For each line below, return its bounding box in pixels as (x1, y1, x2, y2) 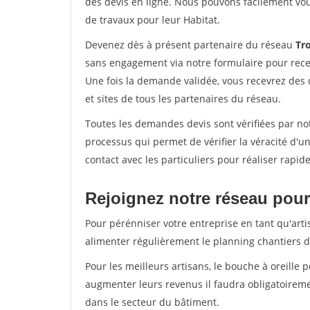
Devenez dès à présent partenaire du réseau (85, 38, 295, 51)
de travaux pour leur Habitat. (85, 13, 220, 26)
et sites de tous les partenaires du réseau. (85, 92, 281, 105)
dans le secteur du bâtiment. (85, 295, 219, 309)
